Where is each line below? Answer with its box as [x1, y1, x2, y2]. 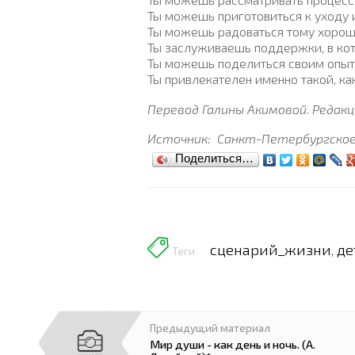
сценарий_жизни [210, 239, 331, 258]
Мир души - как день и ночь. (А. [149, 336, 315, 351]
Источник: [147, 130, 214, 146]
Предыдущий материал [149, 321, 270, 334]
